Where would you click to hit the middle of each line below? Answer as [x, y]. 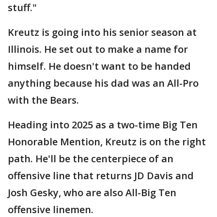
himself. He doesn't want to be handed [99, 66]
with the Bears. [43, 100]
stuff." [22, 8]
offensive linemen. [52, 209]
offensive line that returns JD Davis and [101, 176]
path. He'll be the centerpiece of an [91, 159]
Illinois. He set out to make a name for [98, 49]
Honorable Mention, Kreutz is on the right [107, 142]
